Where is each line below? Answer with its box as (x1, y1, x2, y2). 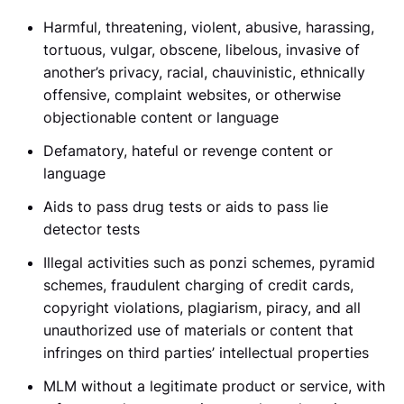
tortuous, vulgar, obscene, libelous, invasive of (43, 41, 360, 59)
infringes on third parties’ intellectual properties (43, 344, 369, 362)
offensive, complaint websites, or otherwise (43, 86, 341, 104)
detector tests (43, 220, 140, 238)
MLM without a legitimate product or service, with (43, 377, 385, 395)
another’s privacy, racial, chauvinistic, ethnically (43, 63, 365, 81)
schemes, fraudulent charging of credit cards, (43, 276, 353, 294)
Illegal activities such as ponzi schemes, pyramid (43, 253, 375, 271)
